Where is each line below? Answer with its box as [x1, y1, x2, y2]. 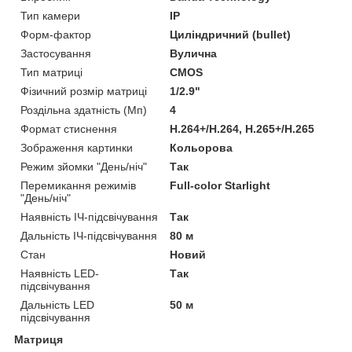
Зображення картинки [20, 141, 133, 154]
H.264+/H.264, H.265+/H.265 [170, 122, 315, 135]
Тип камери [20, 9, 80, 22]
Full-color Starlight [170, 178, 271, 192]
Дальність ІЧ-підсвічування [20, 229, 157, 242]
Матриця [14, 332, 63, 346]
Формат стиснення [20, 122, 117, 135]
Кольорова [170, 141, 233, 154]
